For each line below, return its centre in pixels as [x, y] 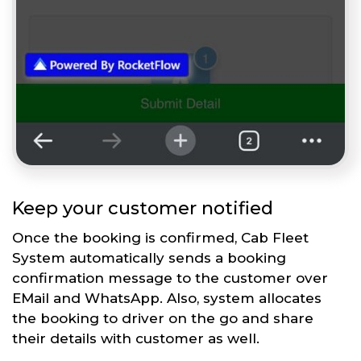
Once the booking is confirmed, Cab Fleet [160, 238]
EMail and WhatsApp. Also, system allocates [167, 299]
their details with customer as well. [136, 339]
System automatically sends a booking [149, 258]
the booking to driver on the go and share [163, 319]
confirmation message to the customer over [170, 278]
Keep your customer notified [143, 209]
